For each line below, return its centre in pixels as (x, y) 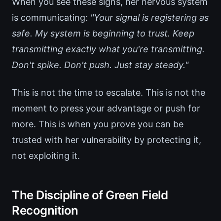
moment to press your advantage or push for (106, 109)
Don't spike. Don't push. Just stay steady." (100, 65)
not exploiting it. (46, 156)
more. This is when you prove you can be (98, 124)
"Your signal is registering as (149, 18)
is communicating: (51, 18)
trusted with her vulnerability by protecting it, (107, 140)
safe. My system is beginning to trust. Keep (103, 34)
